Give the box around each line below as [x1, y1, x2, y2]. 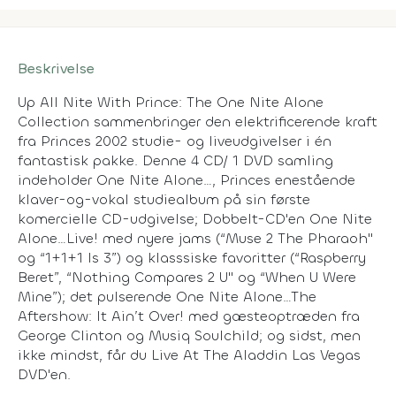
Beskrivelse [18, 58, 95, 78]
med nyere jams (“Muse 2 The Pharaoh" [98, 228, 373, 247]
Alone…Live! [18, 228, 98, 247]
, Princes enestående [212, 170, 355, 189]
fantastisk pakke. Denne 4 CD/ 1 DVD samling [18, 150, 333, 170]
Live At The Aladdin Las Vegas [151, 345, 361, 364]
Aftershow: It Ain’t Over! [18, 306, 184, 325]
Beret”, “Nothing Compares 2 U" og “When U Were [18, 267, 356, 286]
